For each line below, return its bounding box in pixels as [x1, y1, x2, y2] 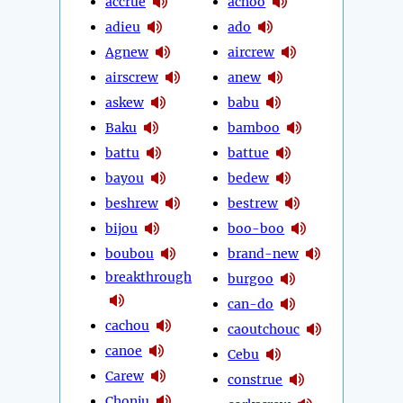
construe [228, 371, 283, 388]
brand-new [228, 245, 300, 262]
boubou [105, 245, 154, 262]
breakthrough [105, 269, 192, 286]
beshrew [105, 194, 158, 211]
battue [228, 144, 270, 161]
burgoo [228, 270, 274, 287]
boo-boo [228, 219, 285, 237]
